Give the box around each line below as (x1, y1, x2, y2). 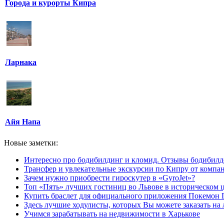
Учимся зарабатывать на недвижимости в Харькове (24, 209, 200, 218)
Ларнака (5, 58, 36, 67)
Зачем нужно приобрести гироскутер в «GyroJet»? (24, 173, 195, 182)
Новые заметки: (4, 138, 58, 147)
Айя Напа (5, 117, 40, 126)
